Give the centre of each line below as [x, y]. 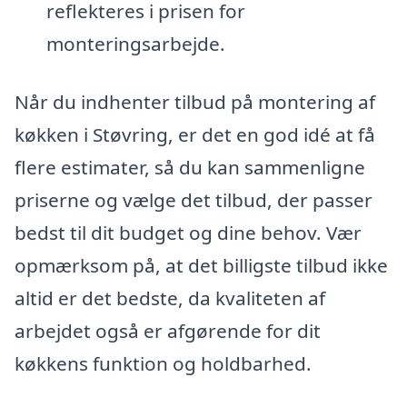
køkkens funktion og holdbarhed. [163, 364]
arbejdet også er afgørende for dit [168, 331]
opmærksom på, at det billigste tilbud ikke [201, 266]
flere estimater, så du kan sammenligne [190, 168]
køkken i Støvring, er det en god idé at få [195, 135]
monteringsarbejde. [135, 44]
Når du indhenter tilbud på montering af [195, 102]
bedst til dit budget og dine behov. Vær [188, 233]
